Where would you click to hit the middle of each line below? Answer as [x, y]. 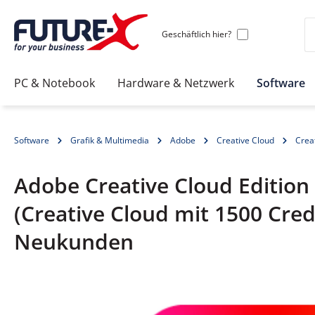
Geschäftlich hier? [197, 34]
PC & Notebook [54, 83]
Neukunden [74, 242]
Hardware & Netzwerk [176, 83]
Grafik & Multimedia [110, 141]
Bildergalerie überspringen [84, 298]
